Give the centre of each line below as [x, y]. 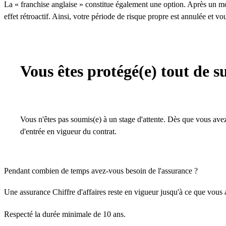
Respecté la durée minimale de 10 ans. [65, 214]
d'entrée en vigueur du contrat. [68, 131]
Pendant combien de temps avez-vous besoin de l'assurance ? [101, 171]
